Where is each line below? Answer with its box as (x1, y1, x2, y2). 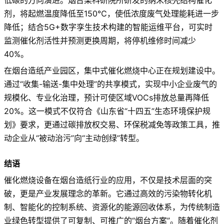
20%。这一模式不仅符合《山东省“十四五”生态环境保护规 (4, 105, 210, 116)
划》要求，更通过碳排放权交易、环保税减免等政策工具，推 (4, 119, 220, 129)
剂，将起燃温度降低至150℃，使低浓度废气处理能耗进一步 (4, 8, 219, 18)
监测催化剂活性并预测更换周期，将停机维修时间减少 (4, 35, 196, 45)
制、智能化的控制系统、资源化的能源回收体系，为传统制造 (4, 201, 220, 212)
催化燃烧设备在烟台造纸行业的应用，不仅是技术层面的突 (4, 174, 212, 185)
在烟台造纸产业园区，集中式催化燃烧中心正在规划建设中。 (4, 65, 220, 75)
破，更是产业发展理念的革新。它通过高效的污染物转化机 (4, 188, 212, 198)
